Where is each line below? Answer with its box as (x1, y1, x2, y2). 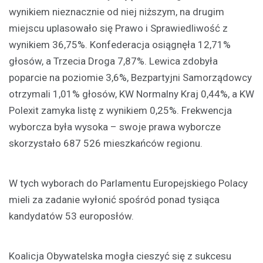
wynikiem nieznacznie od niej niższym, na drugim (9, 5, 224, 18)
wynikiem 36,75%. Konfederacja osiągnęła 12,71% (9, 38, 231, 50)
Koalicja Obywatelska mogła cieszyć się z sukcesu (9, 249, 231, 262)
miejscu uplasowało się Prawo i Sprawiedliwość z (9, 22, 228, 34)
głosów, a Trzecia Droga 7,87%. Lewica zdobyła (9, 55, 218, 67)
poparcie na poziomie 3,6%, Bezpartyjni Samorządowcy (9, 71, 252, 83)
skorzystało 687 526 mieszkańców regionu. (9, 137, 203, 149)
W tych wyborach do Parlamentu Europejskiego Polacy (9, 177, 248, 189)
